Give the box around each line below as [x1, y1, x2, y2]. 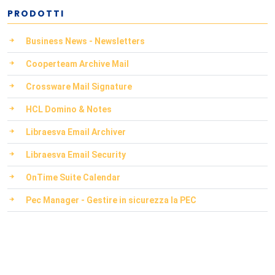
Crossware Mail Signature [26, 82, 132, 91]
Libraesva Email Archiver [26, 127, 126, 137]
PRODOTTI [7, 7, 64, 20]
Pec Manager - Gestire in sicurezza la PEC [26, 195, 196, 205]
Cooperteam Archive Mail [26, 59, 129, 69]
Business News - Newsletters [26, 36, 145, 46]
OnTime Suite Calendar [26, 172, 120, 182]
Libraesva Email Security [26, 150, 126, 160]
